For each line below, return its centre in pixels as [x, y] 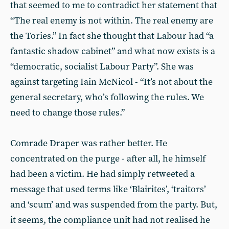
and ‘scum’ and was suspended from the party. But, [114, 205]
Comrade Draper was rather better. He [89, 143]
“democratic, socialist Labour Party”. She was [102, 67]
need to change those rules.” [67, 113]
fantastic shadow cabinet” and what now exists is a [113, 51]
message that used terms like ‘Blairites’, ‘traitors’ [108, 189]
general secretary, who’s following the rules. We [107, 97]
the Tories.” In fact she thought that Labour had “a [112, 36]
